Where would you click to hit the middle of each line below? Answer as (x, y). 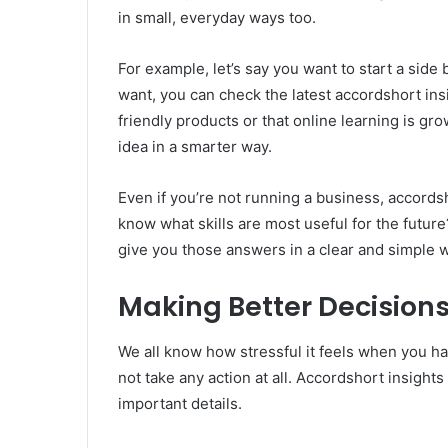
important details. (180, 403)
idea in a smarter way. (195, 147)
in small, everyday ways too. (217, 18)
